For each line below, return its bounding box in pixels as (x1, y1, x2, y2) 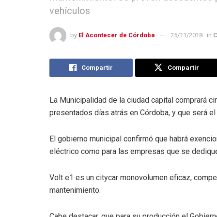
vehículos (49, 4, 90, 16)
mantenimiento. (49, 185, 101, 195)
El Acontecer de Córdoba (78, 31, 155, 39)
